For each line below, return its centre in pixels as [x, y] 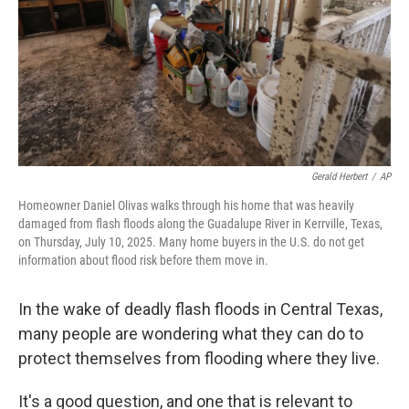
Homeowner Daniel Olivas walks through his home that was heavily [186, 205]
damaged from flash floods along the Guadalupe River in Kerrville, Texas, [200, 224]
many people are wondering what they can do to [191, 334]
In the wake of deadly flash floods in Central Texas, [200, 309]
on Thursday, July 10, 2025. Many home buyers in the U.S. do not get [191, 242]
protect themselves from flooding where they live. [199, 358]
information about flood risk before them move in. [143, 260]
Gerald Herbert [339, 177]
